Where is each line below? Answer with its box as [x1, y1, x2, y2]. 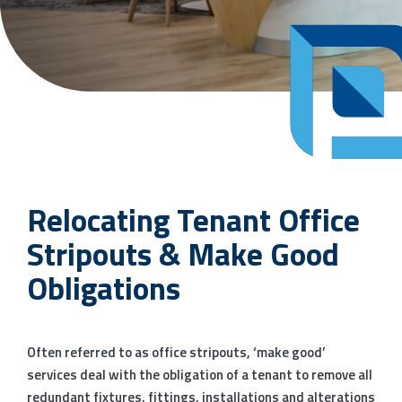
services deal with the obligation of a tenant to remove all [27, 364, 372, 386]
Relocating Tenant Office [27, 196, 360, 245]
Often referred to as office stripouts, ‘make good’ [27, 342, 326, 363]
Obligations [27, 264, 180, 313]
